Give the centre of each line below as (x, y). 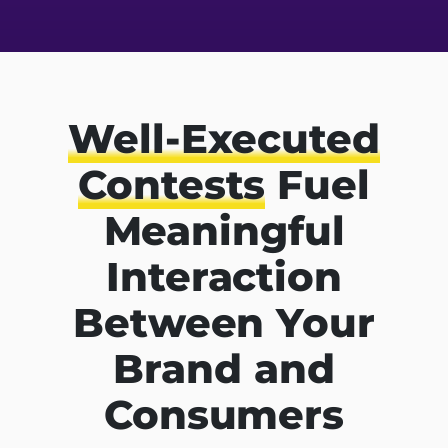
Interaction (224, 276)
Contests (172, 184)
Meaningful (224, 230)
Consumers (224, 414)
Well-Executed (224, 138)
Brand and (224, 368)
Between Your (224, 322)
